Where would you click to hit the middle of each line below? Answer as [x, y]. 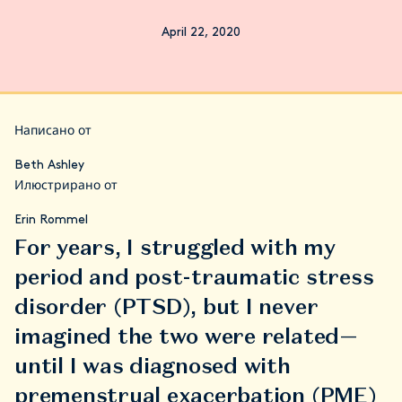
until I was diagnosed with [153, 366]
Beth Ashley [49, 166]
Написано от [53, 131]
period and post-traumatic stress [194, 277]
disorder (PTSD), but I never [166, 306]
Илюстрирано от [66, 186]
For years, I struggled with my [175, 247]
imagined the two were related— [186, 336]
